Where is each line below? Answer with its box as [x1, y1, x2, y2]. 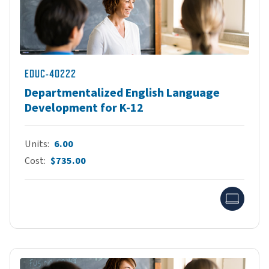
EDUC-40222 [25, 67, 76, 80]
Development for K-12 [25, 99, 144, 116]
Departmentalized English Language [25, 84, 220, 101]
